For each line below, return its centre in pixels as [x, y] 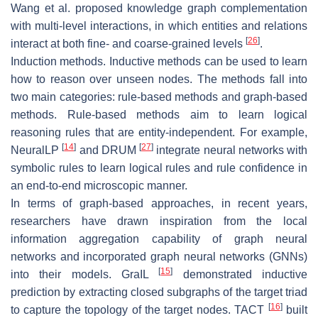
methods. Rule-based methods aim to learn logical [159, 115]
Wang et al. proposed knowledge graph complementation [159, 9]
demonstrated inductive [240, 275]
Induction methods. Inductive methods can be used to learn [159, 62]
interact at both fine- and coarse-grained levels [128, 44]
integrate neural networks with [230, 150]
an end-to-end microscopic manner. [100, 186]
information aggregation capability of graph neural [159, 239]
